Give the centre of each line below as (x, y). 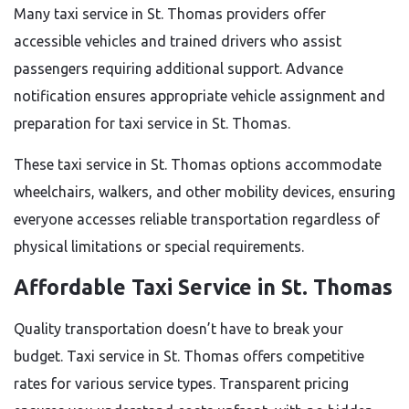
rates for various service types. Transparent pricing (181, 383)
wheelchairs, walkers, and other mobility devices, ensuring (204, 192)
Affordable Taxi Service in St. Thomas (203, 287)
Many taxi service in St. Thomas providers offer (170, 14)
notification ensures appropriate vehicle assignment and (199, 96)
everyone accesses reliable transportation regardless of (197, 219)
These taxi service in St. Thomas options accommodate (198, 164)
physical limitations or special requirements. (159, 246)
